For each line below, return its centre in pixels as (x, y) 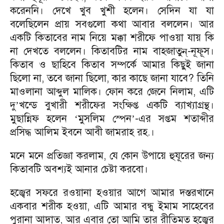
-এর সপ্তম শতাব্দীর (174, 119)
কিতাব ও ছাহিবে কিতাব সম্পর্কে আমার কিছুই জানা (112, 65)
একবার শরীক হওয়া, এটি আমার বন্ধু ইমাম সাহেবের (112, 206)
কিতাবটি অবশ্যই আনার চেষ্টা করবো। (79, 169)
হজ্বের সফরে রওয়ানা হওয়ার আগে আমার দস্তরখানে (112, 193)
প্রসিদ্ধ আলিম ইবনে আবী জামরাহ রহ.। (82, 132)
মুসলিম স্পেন (105, 119)
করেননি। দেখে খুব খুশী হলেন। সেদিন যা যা (112, 11)
